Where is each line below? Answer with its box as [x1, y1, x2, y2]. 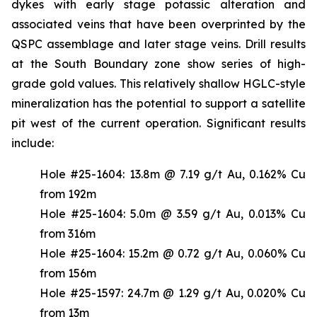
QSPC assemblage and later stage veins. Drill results [11, 36, 306, 51]
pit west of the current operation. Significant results [11, 115, 306, 130]
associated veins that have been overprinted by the [11, 16, 306, 31]
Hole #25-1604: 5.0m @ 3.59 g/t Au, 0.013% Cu [40, 206, 306, 221]
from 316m [40, 226, 96, 241]
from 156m [40, 265, 96, 280]
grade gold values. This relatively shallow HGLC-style [11, 76, 306, 91]
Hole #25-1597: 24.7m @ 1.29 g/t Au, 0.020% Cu [40, 285, 306, 300]
